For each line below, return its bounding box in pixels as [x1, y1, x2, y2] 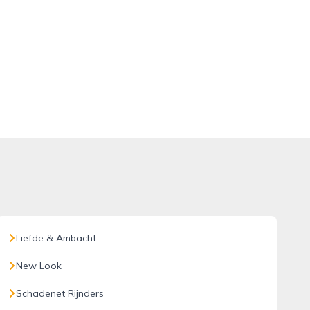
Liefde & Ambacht [15, 232, 96, 244]
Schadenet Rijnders [15, 287, 104, 300]
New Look [15, 259, 62, 272]
